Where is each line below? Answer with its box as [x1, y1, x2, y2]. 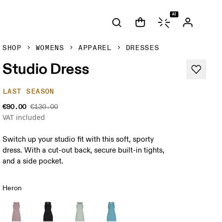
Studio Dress [2, 59, 89, 78]
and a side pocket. [2, 157, 64, 166]
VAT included [2, 112, 46, 122]
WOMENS [35, 44, 64, 52]
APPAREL [78, 44, 112, 52]
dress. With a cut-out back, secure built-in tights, [2, 146, 165, 155]
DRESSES [125, 44, 160, 52]
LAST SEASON [3, 87, 55, 96]
